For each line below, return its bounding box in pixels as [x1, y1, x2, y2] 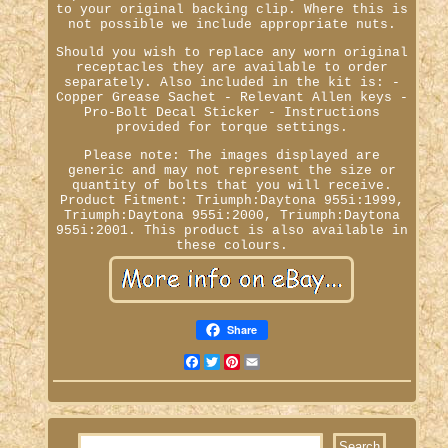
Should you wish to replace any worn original [55, 44, 408, 60]
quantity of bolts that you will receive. [71, 177, 392, 193]
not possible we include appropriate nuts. [67, 16, 396, 32]
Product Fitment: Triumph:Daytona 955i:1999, [59, 192, 404, 208]
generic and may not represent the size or [67, 162, 396, 178]
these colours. [175, 237, 288, 253]
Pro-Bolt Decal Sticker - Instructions [83, 104, 380, 120]
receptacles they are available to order [75, 59, 388, 75]
